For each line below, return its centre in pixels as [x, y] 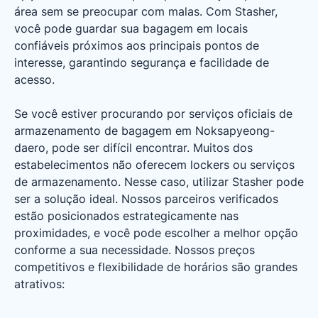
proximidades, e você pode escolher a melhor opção [156, 233]
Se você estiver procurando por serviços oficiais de [153, 114]
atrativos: [39, 284]
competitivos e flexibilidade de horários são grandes [156, 267]
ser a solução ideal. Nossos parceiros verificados [146, 199]
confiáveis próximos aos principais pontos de [137, 45]
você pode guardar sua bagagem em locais [131, 28]
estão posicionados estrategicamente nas [126, 216]
